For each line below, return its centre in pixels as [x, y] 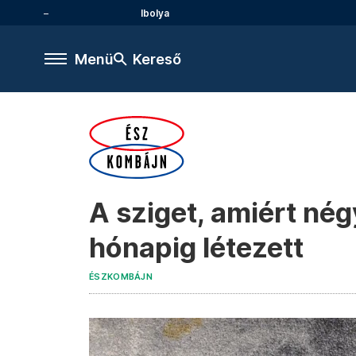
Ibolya [155, 13]
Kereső [157, 59]
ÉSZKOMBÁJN [121, 277]
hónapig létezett [196, 248]
